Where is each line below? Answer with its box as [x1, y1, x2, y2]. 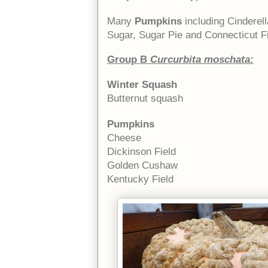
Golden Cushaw [107, 159, 178, 171]
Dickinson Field [107, 145, 176, 157]
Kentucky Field [107, 173, 173, 185]
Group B [107, 53, 147, 65]
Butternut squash [107, 92, 183, 104]
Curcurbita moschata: [150, 53, 254, 65]
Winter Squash [107, 78, 177, 90]
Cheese [107, 132, 141, 144]
